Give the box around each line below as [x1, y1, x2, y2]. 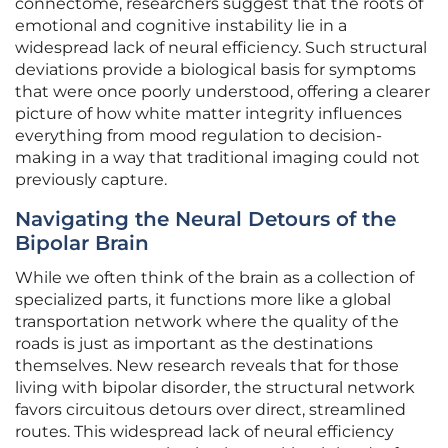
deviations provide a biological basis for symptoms [15, 60, 416, 80]
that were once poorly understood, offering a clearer [15, 82, 430, 102]
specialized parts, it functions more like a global [15, 290, 391, 310]
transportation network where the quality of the [15, 312, 399, 332]
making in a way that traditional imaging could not [15, 148, 420, 168]
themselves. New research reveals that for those [15, 356, 399, 376]
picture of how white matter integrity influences [15, 104, 402, 124]
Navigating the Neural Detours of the [15, 207, 396, 232]
